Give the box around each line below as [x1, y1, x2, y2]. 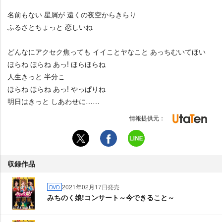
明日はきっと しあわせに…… [7, 96, 100, 106]
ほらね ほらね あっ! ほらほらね [7, 59, 106, 69]
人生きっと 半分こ [7, 71, 65, 81]
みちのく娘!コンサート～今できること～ [47, 192, 174, 202]
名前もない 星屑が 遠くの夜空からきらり [7, 9, 136, 19]
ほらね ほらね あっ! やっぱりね [7, 84, 106, 94]
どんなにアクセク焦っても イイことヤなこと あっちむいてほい [7, 47, 206, 56]
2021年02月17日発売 [62, 182, 119, 191]
